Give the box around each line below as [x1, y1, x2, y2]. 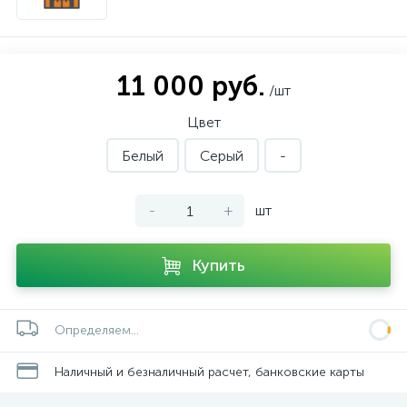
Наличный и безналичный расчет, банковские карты [55, 363, 364, 380]
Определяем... [55, 323, 139, 338]
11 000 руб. [116, 70, 265, 103]
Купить [192, 255, 245, 275]
